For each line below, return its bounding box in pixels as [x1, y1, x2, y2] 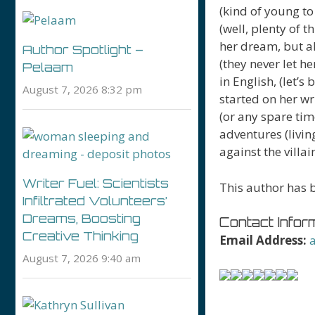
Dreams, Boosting [22, 211, 141, 226]
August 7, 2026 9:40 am [22, 250, 141, 265]
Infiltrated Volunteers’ [22, 193, 167, 208]
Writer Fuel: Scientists [22, 176, 169, 191]
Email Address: [219, 232, 307, 248]
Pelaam [22, 60, 73, 75]
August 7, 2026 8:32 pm [22, 82, 142, 96]
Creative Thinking [22, 229, 139, 243]
